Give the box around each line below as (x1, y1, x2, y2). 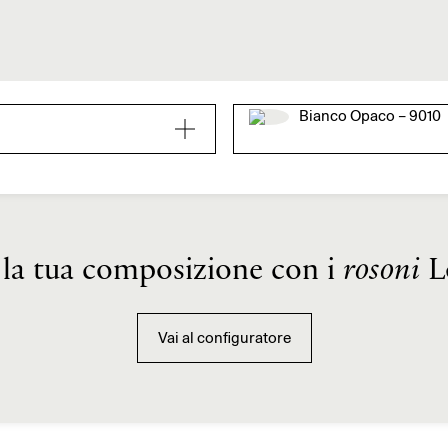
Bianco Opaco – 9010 (298, 104, 441, 126)
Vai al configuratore (157, 327, 291, 348)
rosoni (343, 255, 420, 287)
